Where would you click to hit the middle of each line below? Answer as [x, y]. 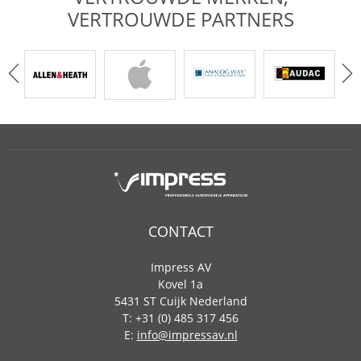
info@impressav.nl [187, 335]
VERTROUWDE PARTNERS [180, 19]
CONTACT [180, 232]
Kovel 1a [180, 284]
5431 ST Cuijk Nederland [180, 301]
